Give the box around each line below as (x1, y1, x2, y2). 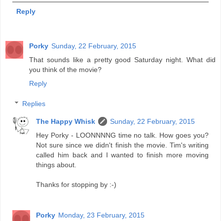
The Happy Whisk (36, 117, 96, 126)
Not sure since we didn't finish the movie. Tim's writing (36, 141, 209, 149)
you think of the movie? (29, 65, 102, 74)
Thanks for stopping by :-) (36, 181, 117, 189)
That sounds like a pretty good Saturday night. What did (29, 55, 216, 64)
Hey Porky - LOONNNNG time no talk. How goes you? (36, 131, 209, 140)
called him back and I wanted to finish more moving (36, 151, 209, 159)
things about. (36, 161, 77, 169)
